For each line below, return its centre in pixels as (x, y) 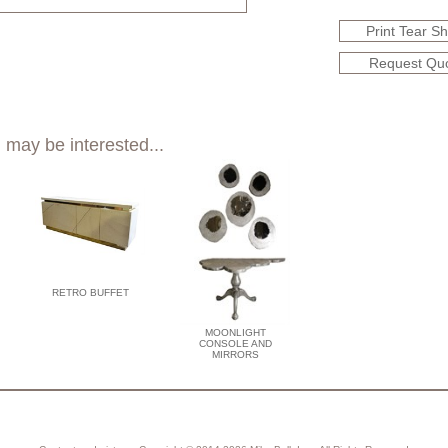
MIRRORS (235, 354)
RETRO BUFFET (90, 292)
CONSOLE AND (235, 343)
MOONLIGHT (235, 332)
